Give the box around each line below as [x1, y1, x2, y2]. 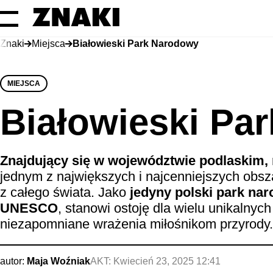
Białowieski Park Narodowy [73, 38, 199, 49]
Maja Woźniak [27, 256, 90, 266]
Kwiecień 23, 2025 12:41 [113, 256, 221, 266]
